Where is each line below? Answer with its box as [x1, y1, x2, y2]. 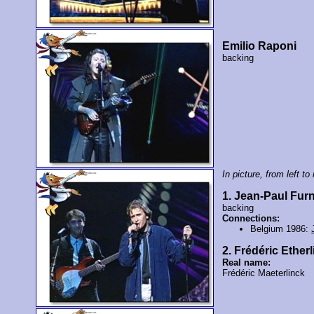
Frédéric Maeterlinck [222, 268, 306, 279]
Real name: [222, 257, 271, 268]
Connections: [222, 213, 280, 224]
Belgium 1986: [250, 224, 312, 235]
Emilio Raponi [222, 40, 297, 53]
